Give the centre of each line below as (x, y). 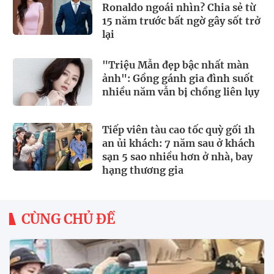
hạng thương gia (143, 170)
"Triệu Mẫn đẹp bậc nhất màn (176, 65)
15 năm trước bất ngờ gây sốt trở (181, 20)
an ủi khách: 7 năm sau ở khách (179, 143)
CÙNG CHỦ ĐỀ (68, 219)
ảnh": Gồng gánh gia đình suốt (178, 78)
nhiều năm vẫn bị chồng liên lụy (181, 91)
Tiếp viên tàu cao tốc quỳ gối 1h (179, 129)
